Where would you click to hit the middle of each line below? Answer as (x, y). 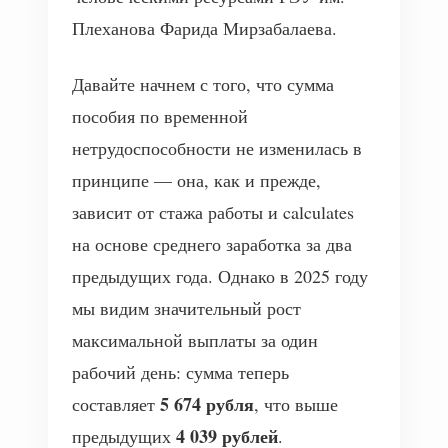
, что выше (296, 404)
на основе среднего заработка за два (212, 244)
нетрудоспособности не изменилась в (217, 148)
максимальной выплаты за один (195, 340)
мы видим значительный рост (186, 308)
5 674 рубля (207, 404)
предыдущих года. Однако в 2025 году (220, 276)
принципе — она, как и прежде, (196, 180)
